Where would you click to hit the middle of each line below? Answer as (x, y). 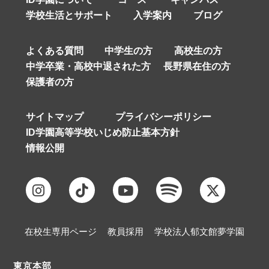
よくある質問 (54, 50)
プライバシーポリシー (163, 117)
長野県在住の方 (197, 66)
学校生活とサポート (69, 15)
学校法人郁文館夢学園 (199, 232)
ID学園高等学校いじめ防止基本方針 (102, 132)
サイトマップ (54, 117)
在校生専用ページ (61, 232)
